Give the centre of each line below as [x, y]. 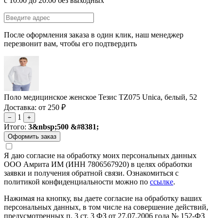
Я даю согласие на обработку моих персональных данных [100, 155]
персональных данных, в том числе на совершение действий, [106, 207]
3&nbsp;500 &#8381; [64, 127]
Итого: [15, 127]
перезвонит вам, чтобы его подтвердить [70, 43]
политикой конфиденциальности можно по [77, 182]
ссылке [162, 182]
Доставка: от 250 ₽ [35, 107]
